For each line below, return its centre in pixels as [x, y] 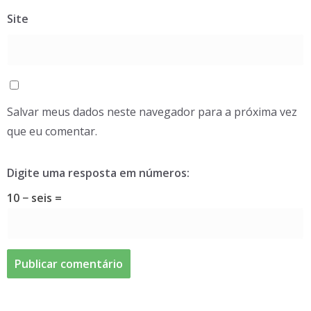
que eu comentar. [52, 131]
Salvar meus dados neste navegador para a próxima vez [152, 112]
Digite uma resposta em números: [98, 173]
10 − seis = [34, 198]
